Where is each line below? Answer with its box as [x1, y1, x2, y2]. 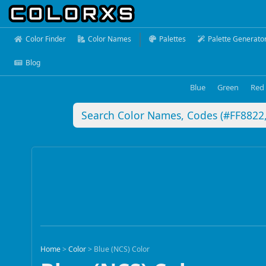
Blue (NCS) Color [94, 244, 150, 255]
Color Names [88, 34, 131, 44]
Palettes [159, 34, 186, 44]
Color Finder [26, 34, 66, 44]
